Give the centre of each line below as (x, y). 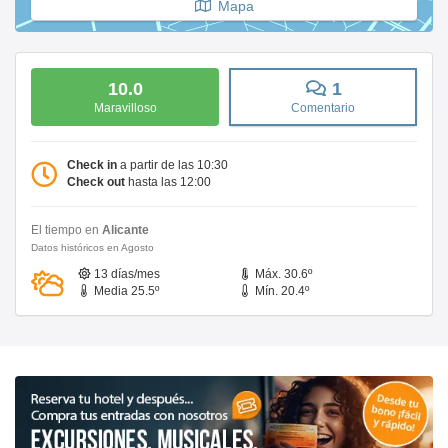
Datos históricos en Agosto (92, 247)
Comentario (323, 107)
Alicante (125, 229)
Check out (97, 181)
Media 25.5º (126, 290)
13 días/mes (127, 273)
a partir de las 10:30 (174, 164)
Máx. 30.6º (283, 273)
